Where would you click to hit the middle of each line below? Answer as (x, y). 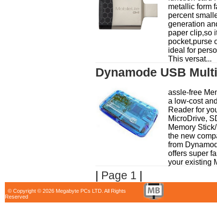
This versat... (190, 59)
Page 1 (119, 175)
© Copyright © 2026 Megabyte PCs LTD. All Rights (65, 191)
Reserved (16, 197)
